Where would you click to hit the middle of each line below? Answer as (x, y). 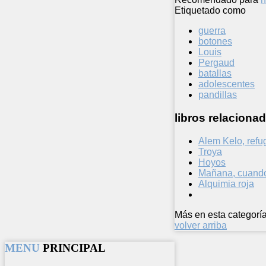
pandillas (218, 95)
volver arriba (201, 225)
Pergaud (216, 63)
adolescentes (227, 84)
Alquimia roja (226, 183)
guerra (212, 31)
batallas (215, 74)
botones (215, 42)
